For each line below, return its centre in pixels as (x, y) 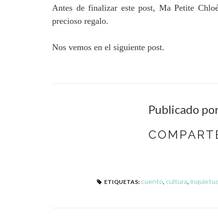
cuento (152, 182)
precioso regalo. (80, 21)
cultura (177, 182)
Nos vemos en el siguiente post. (109, 47)
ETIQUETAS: (122, 182)
